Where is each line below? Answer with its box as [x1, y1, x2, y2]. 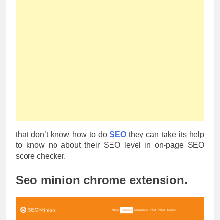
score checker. [16, 151, 66, 160]
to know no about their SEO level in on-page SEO [16, 140, 204, 149]
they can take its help [129, 130, 205, 138]
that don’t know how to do [16, 130, 110, 138]
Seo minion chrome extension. [16, 173, 188, 187]
